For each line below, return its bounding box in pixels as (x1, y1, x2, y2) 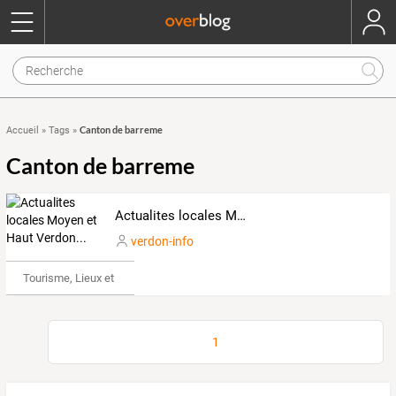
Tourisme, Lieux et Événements (22, 270, 179, 285)
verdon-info (130, 233, 194, 248)
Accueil (6, 125, 39, 136)
